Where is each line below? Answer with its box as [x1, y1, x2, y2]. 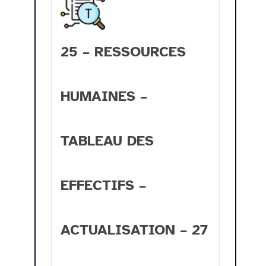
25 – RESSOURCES [61, 42, 186, 61]
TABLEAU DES [61, 131, 154, 150]
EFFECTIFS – [61, 176, 146, 194]
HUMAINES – [61, 87, 147, 105]
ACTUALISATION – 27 [61, 220, 208, 239]
